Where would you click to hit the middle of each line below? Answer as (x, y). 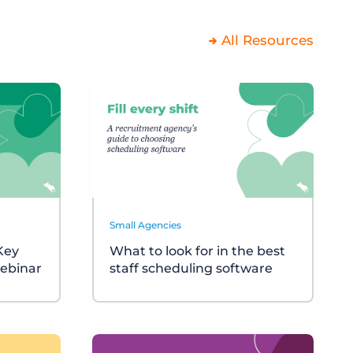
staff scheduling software (191, 269)
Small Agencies (145, 225)
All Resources (268, 40)
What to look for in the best (197, 251)
